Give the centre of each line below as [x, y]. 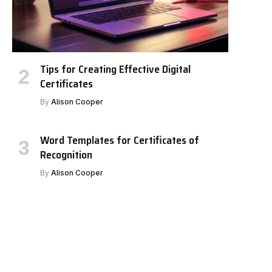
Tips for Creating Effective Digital [115, 69]
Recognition [66, 155]
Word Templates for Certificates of [120, 140]
